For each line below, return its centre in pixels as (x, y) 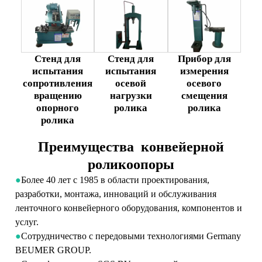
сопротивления (58, 83)
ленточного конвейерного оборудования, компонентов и (129, 208)
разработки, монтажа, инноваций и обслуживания (116, 194)
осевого (204, 83)
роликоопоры (131, 164)
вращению (58, 96)
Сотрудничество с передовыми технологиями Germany (131, 236)
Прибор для (204, 59)
